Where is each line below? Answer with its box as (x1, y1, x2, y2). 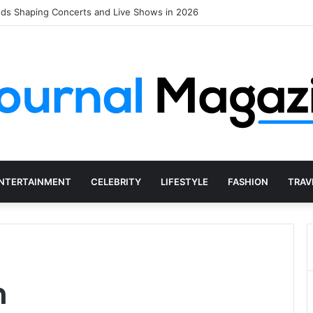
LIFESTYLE (160, 176, 208, 187)
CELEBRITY (90, 176, 141, 187)
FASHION (227, 176, 268, 187)
